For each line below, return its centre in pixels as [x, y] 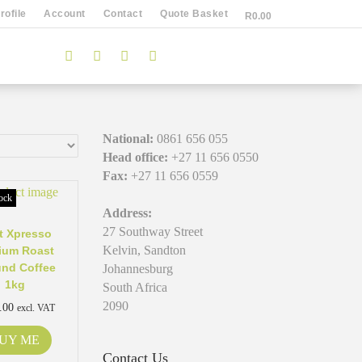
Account [65, 14]
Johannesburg [138, 269]
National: [128, 139]
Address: [127, 213]
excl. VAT [36, 307]
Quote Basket [194, 14]
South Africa [135, 287]
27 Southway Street [153, 232]
